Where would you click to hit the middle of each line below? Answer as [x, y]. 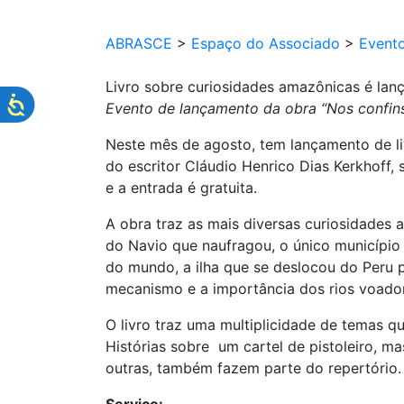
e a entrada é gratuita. [181, 188]
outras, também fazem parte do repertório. [253, 368]
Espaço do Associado [266, 43]
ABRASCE [139, 43]
